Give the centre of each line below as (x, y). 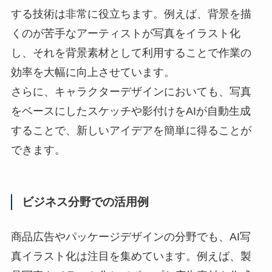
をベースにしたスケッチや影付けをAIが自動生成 (131, 111)
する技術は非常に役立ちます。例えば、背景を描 (131, 14)
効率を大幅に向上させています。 (93, 73)
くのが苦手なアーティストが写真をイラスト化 (125, 34)
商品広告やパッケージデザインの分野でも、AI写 (131, 237)
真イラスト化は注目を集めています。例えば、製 (131, 257)
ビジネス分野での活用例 (85, 202)
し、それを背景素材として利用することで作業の (131, 53)
